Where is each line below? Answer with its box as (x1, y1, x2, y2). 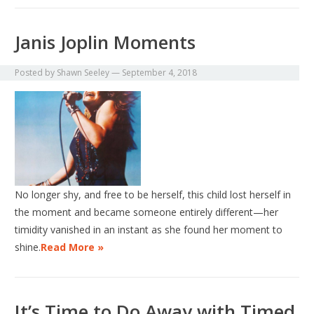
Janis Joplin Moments (15, 29, 196, 55)
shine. (15, 240, 41, 254)
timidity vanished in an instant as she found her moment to (15, 223, 283, 237)
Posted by (15, 67, 57, 79)
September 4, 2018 (122, 67, 198, 79)
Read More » (41, 240, 104, 254)
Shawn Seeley (57, 67, 110, 79)
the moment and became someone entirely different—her (15, 205, 279, 219)
